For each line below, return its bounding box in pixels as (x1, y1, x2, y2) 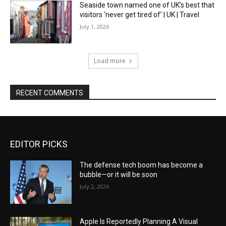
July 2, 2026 (80, 183, 109, 191)
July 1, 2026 (80, 22, 109, 30)
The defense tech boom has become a (80, 161, 203, 169)
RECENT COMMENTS (16, 89, 83, 97)
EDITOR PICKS (10, 139, 68, 150)
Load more (93, 56, 126, 66)
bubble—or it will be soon (80, 171, 158, 179)
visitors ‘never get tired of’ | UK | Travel (80, 10, 200, 19)
